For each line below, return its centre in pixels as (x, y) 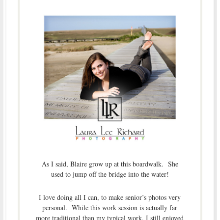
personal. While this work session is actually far (110, 207)
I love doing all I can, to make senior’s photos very (110, 197)
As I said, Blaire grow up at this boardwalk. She (110, 164)
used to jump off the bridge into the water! (110, 174)
